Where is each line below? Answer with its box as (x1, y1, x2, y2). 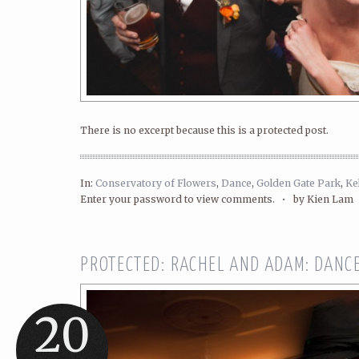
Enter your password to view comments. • (80, 193, 293, 205)
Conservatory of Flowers (95, 177, 216, 189)
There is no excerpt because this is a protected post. (80, 124, 329, 136)
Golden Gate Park (256, 177, 341, 189)
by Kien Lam (293, 193, 353, 205)
